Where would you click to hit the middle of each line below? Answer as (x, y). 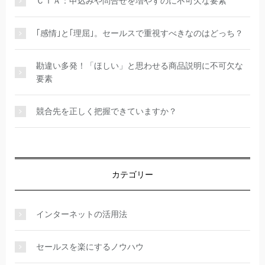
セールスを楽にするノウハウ (90, 246)
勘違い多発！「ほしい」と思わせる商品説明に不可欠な (140, 65)
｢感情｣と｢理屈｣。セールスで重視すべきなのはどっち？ (140, 33)
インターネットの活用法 (82, 214)
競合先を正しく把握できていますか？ (106, 111)
